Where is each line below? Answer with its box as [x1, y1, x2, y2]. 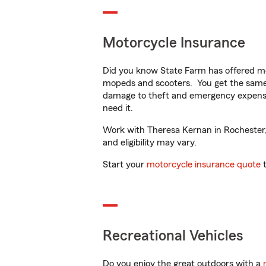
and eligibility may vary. [103, 138, 197, 147]
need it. [103, 103, 135, 113]
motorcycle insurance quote [147, 160, 261, 169]
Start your [103, 160, 147, 169]
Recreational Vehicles [103, 229, 243, 243]
